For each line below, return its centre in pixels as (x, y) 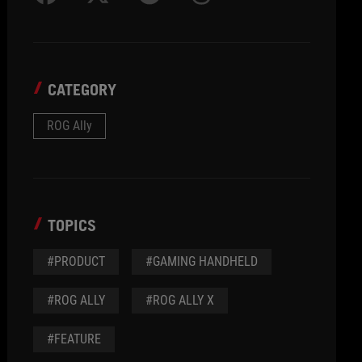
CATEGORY (82, 90)
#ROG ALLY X (180, 300)
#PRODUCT (76, 261)
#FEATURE (74, 339)
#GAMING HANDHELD (202, 261)
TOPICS (72, 225)
